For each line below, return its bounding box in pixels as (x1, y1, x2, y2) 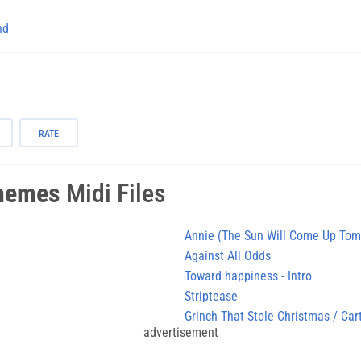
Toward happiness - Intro (185, 268, 312, 284)
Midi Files (60, 177, 166, 209)
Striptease (185, 288, 238, 304)
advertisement (143, 324, 218, 340)
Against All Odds (185, 247, 271, 263)
